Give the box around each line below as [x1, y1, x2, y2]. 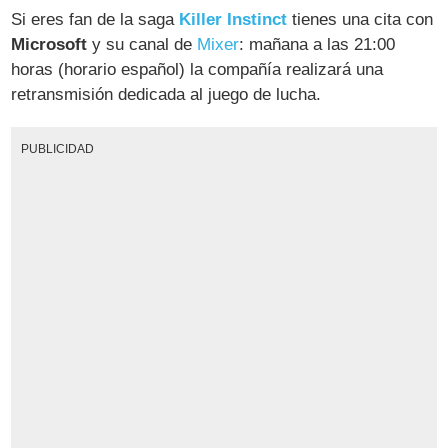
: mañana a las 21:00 [239, 35, 396, 55]
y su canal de [87, 35, 198, 55]
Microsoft [11, 35, 88, 55]
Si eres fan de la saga [11, 10, 180, 30]
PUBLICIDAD [20, 142, 94, 156]
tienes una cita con [287, 10, 434, 30]
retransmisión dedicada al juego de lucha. [11, 85, 322, 105]
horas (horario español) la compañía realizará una [11, 60, 384, 80]
